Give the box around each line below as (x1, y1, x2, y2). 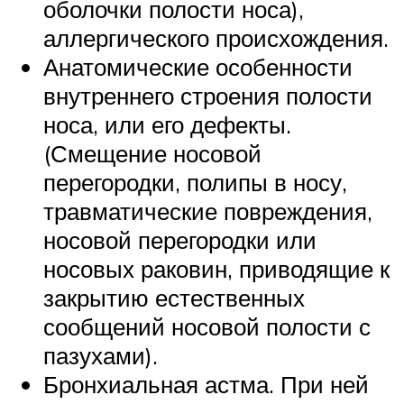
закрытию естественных (43, 282, 305, 312)
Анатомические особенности (43, 51, 353, 81)
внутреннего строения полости (43, 80, 372, 110)
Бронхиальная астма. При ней (43, 369, 369, 399)
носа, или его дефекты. (43, 109, 291, 139)
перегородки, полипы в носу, (43, 167, 347, 197)
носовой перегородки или (43, 225, 317, 254)
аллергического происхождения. (43, 23, 389, 52)
